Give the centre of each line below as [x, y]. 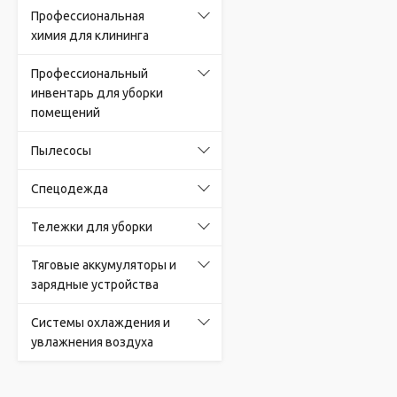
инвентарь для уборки [97, 93]
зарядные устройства [95, 284]
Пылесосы [61, 151]
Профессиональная [88, 16]
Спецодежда [70, 189]
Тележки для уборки [92, 227]
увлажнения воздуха [92, 342]
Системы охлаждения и [101, 323]
